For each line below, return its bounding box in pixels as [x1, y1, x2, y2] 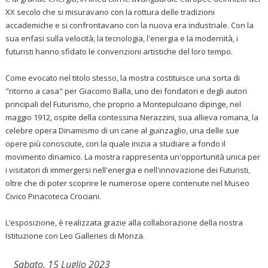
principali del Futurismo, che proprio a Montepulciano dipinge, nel [5, 98, 242, 109]
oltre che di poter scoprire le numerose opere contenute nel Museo [5, 177, 250, 188]
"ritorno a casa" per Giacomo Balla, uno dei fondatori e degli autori [5, 85, 248, 96]
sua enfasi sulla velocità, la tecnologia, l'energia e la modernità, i [5, 32, 239, 44]
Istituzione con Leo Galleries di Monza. [5, 230, 145, 241]
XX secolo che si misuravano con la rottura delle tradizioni [5, 6, 215, 17]
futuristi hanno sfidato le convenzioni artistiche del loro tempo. [5, 45, 233, 57]
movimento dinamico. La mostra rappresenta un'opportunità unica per [5, 151, 261, 162]
